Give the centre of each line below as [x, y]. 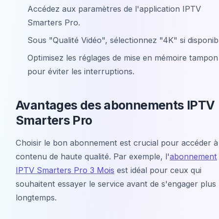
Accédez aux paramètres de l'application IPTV [114, 9]
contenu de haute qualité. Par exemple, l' [93, 156]
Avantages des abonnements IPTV [115, 105]
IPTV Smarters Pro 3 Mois [65, 170]
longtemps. [36, 197]
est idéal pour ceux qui [158, 170]
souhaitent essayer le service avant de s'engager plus [116, 184]
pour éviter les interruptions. [81, 71]
